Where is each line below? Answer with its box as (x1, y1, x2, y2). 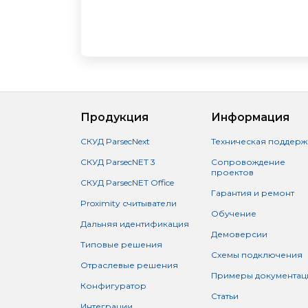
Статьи (210, 291, 239, 301)
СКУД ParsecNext (80, 136, 150, 146)
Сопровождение (210, 157, 285, 167)
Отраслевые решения (80, 260, 178, 270)
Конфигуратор (80, 280, 146, 291)
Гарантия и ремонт (210, 188, 294, 198)
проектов (210, 167, 254, 177)
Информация (210, 111, 289, 124)
